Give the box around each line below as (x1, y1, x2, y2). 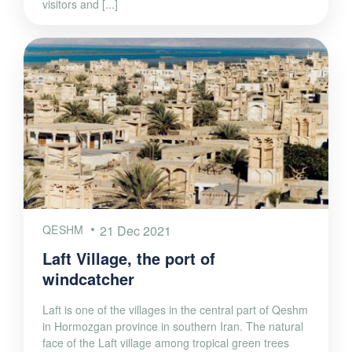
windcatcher (42, 266, 134, 290)
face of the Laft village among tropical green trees (42, 334, 289, 350)
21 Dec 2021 (99, 221, 171, 240)
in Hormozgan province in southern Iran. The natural (42, 317, 303, 334)
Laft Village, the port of (42, 246, 215, 269)
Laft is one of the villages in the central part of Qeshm (42, 301, 308, 317)
